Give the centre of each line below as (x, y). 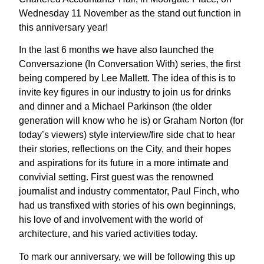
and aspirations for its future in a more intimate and (124, 163)
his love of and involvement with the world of (111, 220)
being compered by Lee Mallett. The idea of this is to (128, 78)
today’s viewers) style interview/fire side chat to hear (127, 135)
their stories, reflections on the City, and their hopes (125, 149)
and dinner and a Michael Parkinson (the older (115, 107)
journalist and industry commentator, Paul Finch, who (129, 192)
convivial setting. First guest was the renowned (116, 177)
